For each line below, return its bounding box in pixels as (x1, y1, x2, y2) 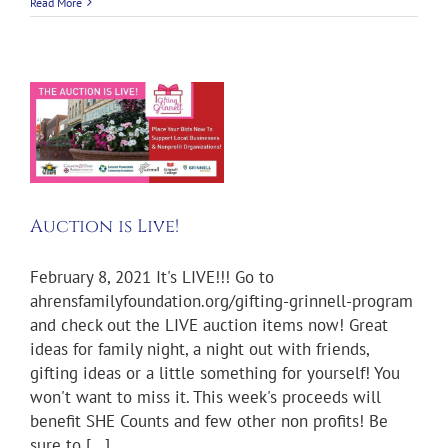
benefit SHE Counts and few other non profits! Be (30, 410, 388, 433)
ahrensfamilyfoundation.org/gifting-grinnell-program (30, 290, 413, 313)
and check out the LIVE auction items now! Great (30, 314, 388, 337)
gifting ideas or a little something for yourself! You (30, 362, 400, 385)
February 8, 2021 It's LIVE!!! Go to (30, 266, 274, 289)
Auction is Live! (30, 214, 179, 240)
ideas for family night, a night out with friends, (30, 338, 369, 361)
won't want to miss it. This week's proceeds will (30, 386, 381, 409)
